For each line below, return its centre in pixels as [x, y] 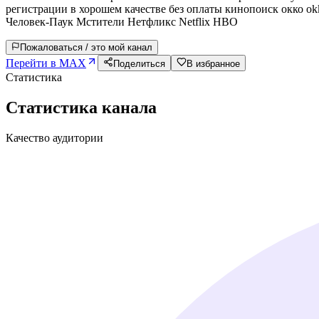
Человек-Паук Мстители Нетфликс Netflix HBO [122, 21]
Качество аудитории [54, 137]
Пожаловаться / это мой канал [86, 47]
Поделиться [139, 63]
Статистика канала [81, 107]
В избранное [213, 63]
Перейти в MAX [46, 63]
